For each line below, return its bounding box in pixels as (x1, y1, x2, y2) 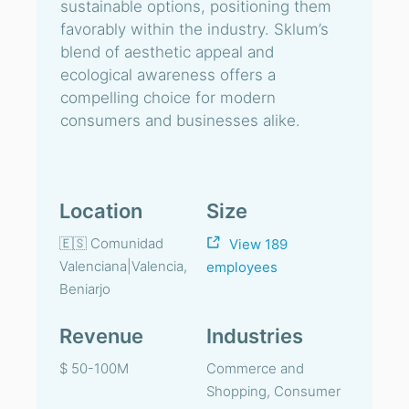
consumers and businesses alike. (60, 111, 300, 130)
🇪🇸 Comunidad (59, 235, 163, 252)
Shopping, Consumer (206, 383, 341, 400)
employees (206, 257, 278, 276)
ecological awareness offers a (60, 66, 276, 84)
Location (59, 199, 142, 223)
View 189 (229, 236, 288, 254)
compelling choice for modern (60, 89, 276, 107)
